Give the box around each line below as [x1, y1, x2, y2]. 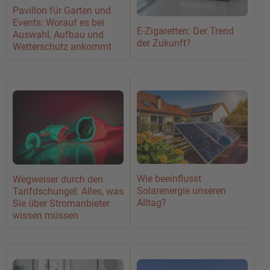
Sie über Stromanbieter [13, 197, 110, 209]
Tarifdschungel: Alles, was [13, 185, 124, 197]
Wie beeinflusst [137, 172, 201, 184]
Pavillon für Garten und [13, 5, 111, 17]
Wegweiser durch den [13, 173, 103, 185]
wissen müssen [13, 209, 78, 221]
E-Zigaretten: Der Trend [137, 25, 234, 37]
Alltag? [137, 196, 166, 209]
